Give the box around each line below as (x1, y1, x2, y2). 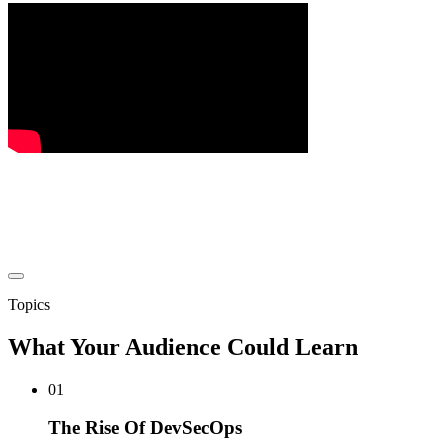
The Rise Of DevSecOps (48, 417, 242, 439)
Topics (8, 295, 50, 313)
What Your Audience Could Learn (8, 333, 358, 360)
